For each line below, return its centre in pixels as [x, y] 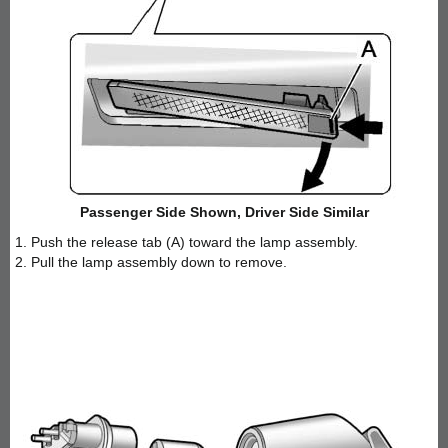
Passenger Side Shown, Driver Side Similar [224, 211]
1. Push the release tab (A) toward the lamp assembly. [186, 241]
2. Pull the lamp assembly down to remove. [151, 261]
